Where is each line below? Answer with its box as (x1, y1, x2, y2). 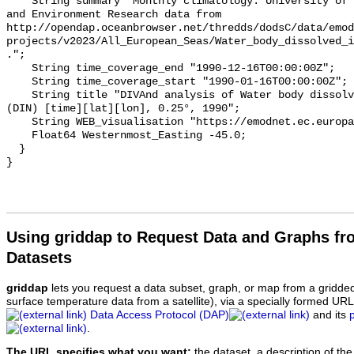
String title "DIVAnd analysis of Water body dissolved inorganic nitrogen (6, 89, 32, 102)
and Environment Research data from (6, 9, 221, 21)
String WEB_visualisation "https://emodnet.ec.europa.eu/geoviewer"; (6, 116, 32, 129)
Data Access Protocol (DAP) (90, 308, 229, 321)
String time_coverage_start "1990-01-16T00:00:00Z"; (6, 76, 32, 88)
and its (310, 308, 349, 321)
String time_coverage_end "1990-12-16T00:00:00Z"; (6, 62, 32, 75)
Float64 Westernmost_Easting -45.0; (6, 130, 32, 142)
